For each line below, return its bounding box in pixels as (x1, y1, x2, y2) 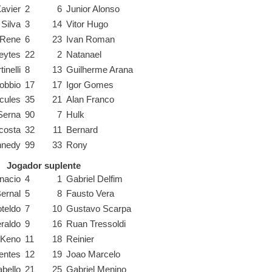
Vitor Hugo (66, 19, 109, 30)
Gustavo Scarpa (66, 204, 132, 214)
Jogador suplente (6, 160, 81, 171)
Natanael (66, 49, 102, 59)
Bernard (66, 125, 98, 135)
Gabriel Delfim (66, 174, 123, 184)
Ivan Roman (66, 35, 115, 45)
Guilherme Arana (66, 64, 134, 75)
